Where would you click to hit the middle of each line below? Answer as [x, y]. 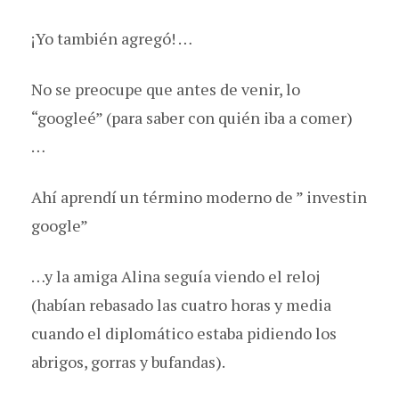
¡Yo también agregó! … [112, 38]
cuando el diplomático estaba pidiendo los [184, 333]
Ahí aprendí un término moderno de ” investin [199, 196]
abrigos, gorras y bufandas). [128, 361]
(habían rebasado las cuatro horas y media [181, 304]
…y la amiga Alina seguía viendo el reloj [175, 276]
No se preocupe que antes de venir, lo [166, 89]
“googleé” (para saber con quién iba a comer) [192, 117]
